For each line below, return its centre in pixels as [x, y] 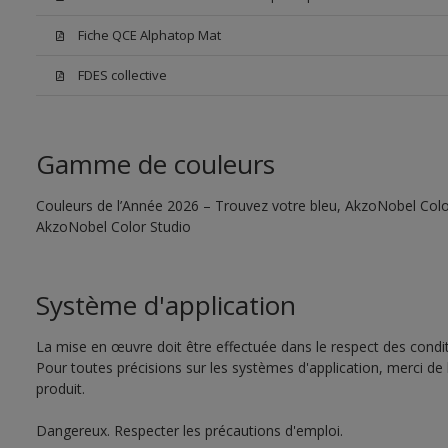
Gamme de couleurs [155, 164]
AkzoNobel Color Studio [113, 226]
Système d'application [165, 305]
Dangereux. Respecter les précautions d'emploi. [189, 430]
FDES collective [122, 75]
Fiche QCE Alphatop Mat [149, 35]
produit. [60, 388]
